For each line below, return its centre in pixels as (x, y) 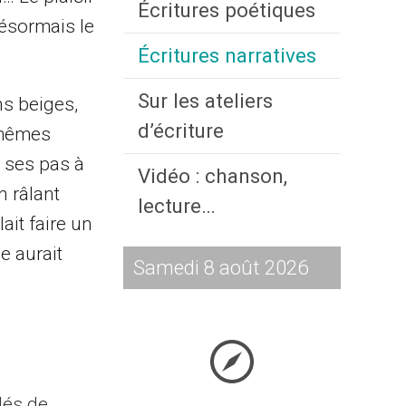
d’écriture (181, 131)
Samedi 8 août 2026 (221, 267)
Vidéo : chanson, (213, 176)
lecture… (177, 206)
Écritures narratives (227, 56)
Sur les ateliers (205, 101)
